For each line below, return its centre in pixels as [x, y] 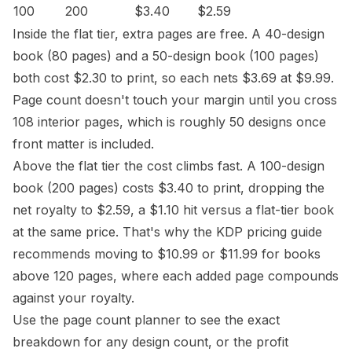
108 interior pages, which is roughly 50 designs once [169, 122]
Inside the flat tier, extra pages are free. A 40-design [169, 34]
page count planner [122, 320]
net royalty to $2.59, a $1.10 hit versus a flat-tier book [173, 210]
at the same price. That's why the [114, 232]
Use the [38, 320]
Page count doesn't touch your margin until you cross [175, 100]
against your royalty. [73, 298]
